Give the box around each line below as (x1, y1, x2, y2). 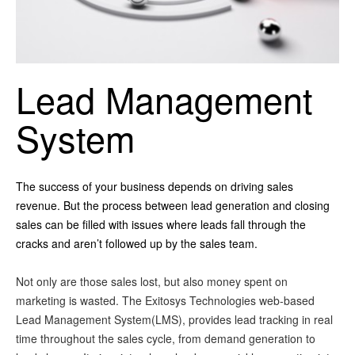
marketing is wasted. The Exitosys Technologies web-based (16, 292, 315, 308)
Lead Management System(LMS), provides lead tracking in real (16, 311, 333, 327)
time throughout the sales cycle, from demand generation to (16, 330, 315, 346)
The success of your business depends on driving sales (16, 178, 293, 194)
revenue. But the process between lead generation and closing (16, 197, 330, 213)
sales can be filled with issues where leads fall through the (16, 216, 306, 232)
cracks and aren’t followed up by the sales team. (16, 235, 258, 251)
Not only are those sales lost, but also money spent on (16, 273, 288, 289)
